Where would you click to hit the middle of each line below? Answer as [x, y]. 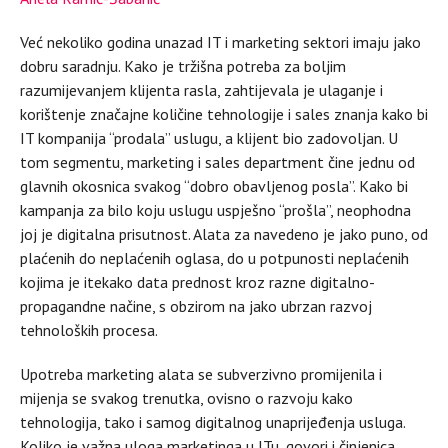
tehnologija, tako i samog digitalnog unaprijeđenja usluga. [212, 421]
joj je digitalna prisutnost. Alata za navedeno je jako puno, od [224, 233]
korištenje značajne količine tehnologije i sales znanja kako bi [224, 113]
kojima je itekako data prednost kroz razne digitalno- [197, 281]
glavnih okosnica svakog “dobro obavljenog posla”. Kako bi [214, 185]
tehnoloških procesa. [90, 329]
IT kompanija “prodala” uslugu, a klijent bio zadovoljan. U [209, 137]
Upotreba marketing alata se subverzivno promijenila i [201, 373]
